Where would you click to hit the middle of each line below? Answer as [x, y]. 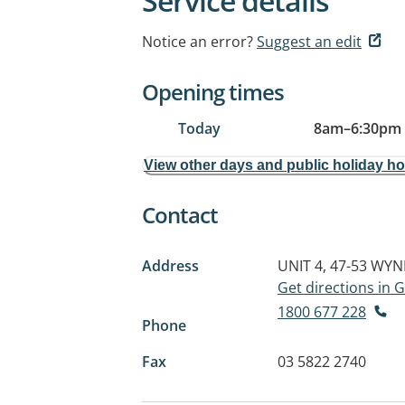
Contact [180, 215]
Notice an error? [198, 42]
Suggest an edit [309, 42]
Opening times [213, 92]
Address [170, 266]
